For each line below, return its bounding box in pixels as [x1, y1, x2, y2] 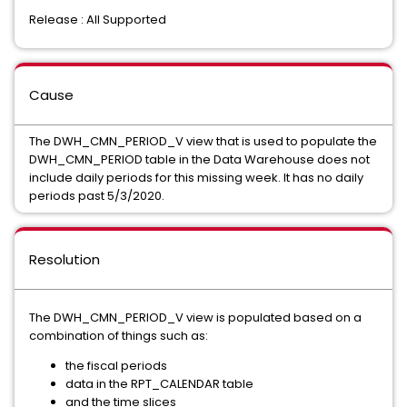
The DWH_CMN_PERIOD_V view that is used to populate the [29, 133, 377, 150]
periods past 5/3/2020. [29, 187, 164, 204]
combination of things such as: [29, 327, 208, 344]
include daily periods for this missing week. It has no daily [29, 169, 363, 186]
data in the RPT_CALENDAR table [65, 375, 253, 392]
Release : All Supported [29, 11, 166, 28]
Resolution [29, 250, 100, 269]
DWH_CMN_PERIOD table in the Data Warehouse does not [29, 151, 370, 168]
